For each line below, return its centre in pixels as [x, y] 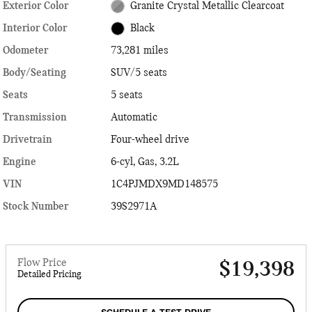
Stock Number [36, 207]
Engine [19, 163]
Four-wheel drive [150, 140]
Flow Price [42, 264]
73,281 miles [140, 51]
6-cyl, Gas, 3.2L [145, 163]
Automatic [134, 118]
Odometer [25, 51]
